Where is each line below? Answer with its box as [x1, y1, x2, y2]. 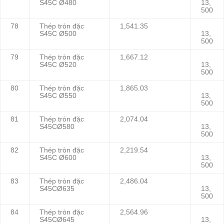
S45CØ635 [39, 185, 74, 193]
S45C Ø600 [39, 154, 76, 162]
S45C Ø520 [39, 61, 76, 69]
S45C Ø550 [39, 92, 76, 100]
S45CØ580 [39, 123, 74, 131]
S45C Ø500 [39, 30, 76, 38]
